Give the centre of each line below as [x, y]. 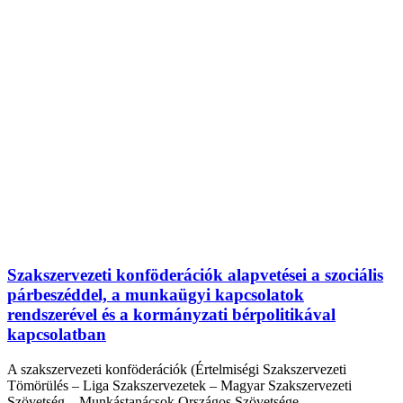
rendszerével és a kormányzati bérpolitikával [171, 315]
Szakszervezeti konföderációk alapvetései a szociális [195, 275]
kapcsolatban [57, 335]
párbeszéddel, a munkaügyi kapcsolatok [156, 295]
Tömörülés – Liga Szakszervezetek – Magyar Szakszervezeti [179, 385]
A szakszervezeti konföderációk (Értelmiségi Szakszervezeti [177, 369]
